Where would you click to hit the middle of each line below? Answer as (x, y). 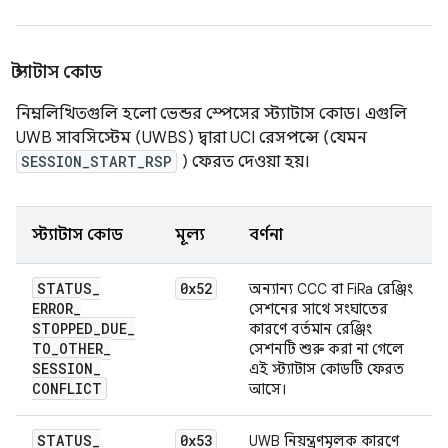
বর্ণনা (266, 235)
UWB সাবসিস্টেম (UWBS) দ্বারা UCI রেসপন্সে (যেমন (191, 138)
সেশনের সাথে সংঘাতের (318, 309)
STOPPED (62, 329)
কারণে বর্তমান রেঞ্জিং (310, 329)
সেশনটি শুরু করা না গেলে (326, 349)
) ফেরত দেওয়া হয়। (243, 162)
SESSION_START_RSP (96, 162)
